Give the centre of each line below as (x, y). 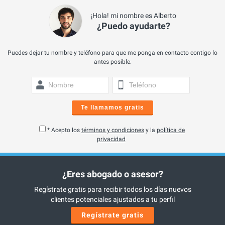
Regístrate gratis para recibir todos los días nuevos (113, 190)
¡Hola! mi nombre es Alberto (133, 16)
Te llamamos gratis (113, 108)
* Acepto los (64, 130)
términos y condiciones (113, 130)
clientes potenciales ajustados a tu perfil (113, 200)
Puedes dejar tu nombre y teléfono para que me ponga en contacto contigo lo (113, 53)
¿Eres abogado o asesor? (113, 174)
